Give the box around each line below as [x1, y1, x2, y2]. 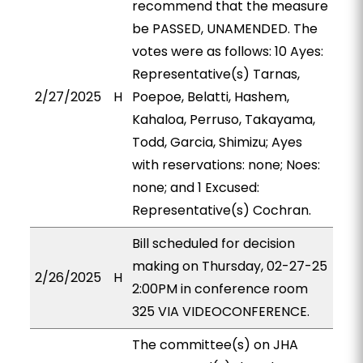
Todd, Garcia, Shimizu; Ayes [131, 133, 302, 152]
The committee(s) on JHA [131, 335, 298, 354]
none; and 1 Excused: [131, 178, 259, 197]
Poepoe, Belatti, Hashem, [131, 88, 289, 106]
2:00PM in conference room [131, 280, 308, 298]
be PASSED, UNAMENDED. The [131, 19, 318, 38]
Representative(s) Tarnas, [131, 65, 300, 83]
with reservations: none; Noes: [131, 156, 320, 174]
